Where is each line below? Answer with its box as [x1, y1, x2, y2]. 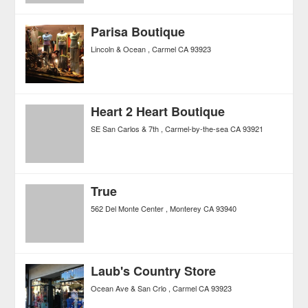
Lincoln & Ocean [91, 43, 146, 54]
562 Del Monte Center [91, 203, 164, 214]
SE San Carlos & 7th [91, 123, 159, 134]
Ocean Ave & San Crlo [91, 283, 167, 294]
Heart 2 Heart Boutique [91, 102, 225, 120]
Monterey [170, 203, 202, 214]
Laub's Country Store [91, 262, 217, 280]
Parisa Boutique [91, 23, 186, 41]
